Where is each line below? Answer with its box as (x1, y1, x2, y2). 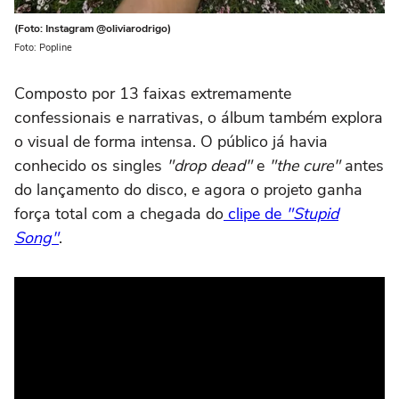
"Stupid (286, 202, 338, 224)
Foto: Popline (14, 40, 72, 54)
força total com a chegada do (14, 202, 224, 224)
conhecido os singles (14, 154, 162, 176)
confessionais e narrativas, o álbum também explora (14, 106, 383, 128)
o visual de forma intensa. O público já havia (14, 130, 328, 152)
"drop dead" (162, 154, 252, 176)
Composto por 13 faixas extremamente (14, 82, 291, 104)
